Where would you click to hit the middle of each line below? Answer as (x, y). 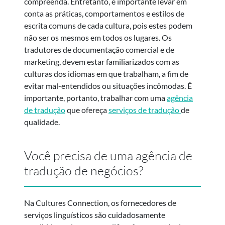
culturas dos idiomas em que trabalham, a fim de (106, 73)
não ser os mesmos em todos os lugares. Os (98, 37)
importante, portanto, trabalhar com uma (95, 97)
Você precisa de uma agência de (108, 155)
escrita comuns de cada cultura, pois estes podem (108, 25)
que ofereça (87, 109)
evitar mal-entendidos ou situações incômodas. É (108, 85)
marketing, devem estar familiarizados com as (102, 61)
